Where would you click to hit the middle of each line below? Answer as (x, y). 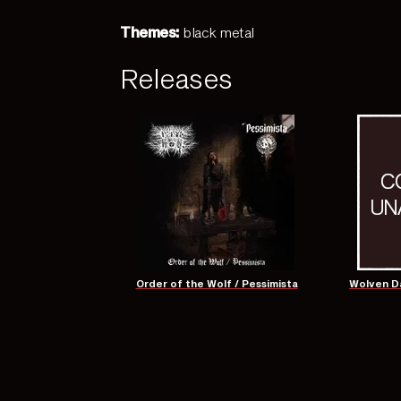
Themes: (150, 33)
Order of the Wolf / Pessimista (217, 284)
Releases (176, 79)
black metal (217, 33)
